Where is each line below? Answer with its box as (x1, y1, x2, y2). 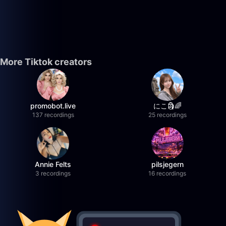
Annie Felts (35, 160, 72, 168)
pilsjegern (151, 160, 184, 168)
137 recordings (32, 111, 74, 119)
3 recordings (35, 169, 71, 177)
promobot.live (30, 101, 76, 110)
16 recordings (148, 169, 187, 177)
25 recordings (148, 111, 187, 119)
